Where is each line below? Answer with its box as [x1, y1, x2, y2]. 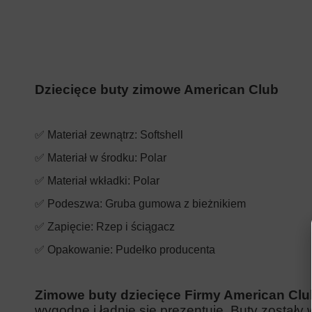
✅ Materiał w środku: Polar [35, 151, 166, 164]
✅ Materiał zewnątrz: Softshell [35, 128, 183, 141]
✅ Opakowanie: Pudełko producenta [35, 243, 215, 256]
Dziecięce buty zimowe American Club [35, 81, 279, 97]
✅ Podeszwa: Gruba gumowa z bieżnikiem [35, 197, 246, 210]
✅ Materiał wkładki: [35, 174, 133, 187]
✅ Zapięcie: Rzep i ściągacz [35, 220, 175, 233]
